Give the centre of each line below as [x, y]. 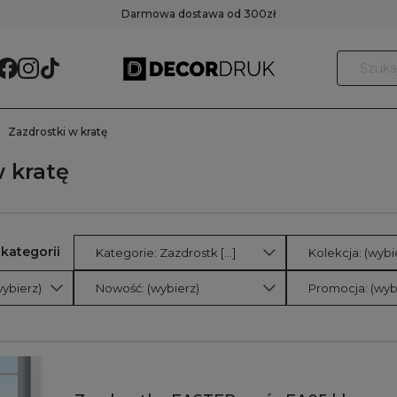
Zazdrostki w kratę [58, 132]
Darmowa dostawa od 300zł [198, 14]
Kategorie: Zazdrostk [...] [166, 252]
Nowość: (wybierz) [148, 288]
